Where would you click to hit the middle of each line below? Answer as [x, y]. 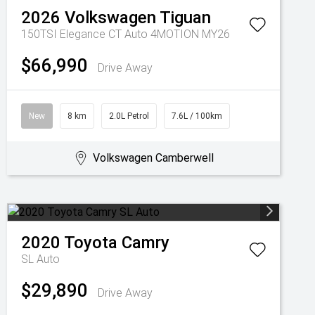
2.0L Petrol [129, 116]
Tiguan [185, 18]
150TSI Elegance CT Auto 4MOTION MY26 [126, 34]
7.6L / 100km [197, 116]
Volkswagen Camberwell [153, 158]
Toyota [91, 243]
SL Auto [40, 259]
